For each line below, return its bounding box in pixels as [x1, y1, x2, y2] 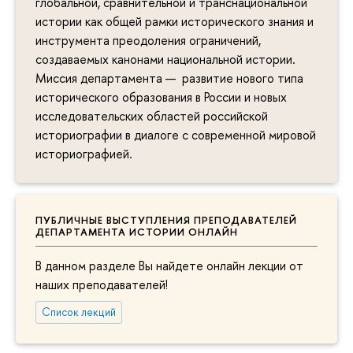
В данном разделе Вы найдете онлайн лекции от [35, 257, 303, 275]
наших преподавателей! [35, 276, 168, 294]
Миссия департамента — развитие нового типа [35, 69, 303, 87]
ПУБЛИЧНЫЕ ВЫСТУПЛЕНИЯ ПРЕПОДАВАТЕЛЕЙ [35, 212, 297, 227]
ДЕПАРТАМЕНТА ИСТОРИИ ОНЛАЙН [35, 224, 238, 239]
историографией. [35, 144, 136, 162]
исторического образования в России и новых [35, 87, 287, 106]
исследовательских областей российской [35, 106, 268, 124]
